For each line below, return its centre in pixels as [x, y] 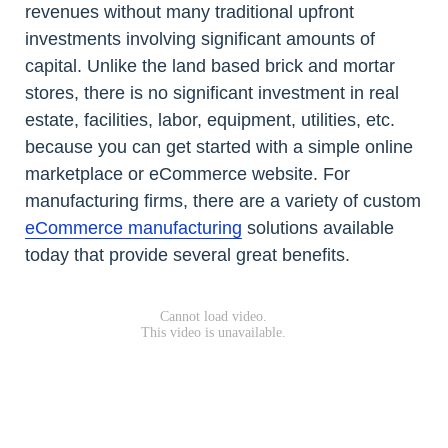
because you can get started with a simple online [219, 147]
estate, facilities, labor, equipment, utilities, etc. [210, 120]
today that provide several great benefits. [187, 255]
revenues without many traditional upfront [189, 12]
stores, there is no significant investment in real [212, 93]
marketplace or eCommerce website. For [187, 174]
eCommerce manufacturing [133, 228]
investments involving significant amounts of [200, 39]
